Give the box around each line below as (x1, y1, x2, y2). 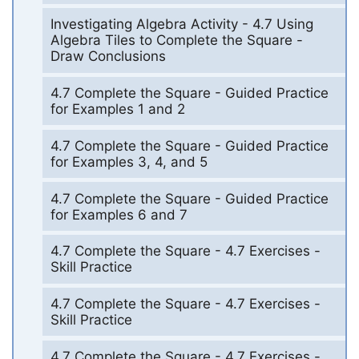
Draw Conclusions (50, 48, 166, 65)
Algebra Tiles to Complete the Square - (50, 32, 303, 49)
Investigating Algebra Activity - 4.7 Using (50, 16, 313, 33)
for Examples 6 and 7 (50, 206, 188, 223)
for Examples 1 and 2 (50, 101, 185, 118)
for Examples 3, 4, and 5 (50, 153, 208, 170)
